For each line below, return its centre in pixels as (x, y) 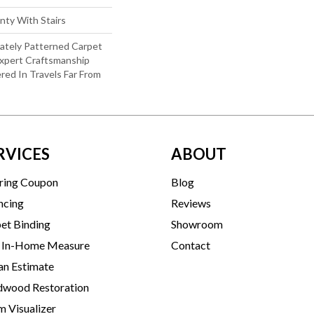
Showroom (197, 224)
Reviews (191, 203)
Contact (191, 245)
